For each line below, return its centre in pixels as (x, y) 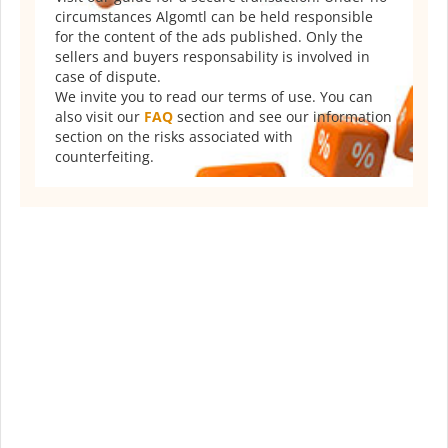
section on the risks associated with (174, 137)
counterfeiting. (104, 157)
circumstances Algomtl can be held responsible (214, 17)
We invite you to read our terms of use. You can (214, 97)
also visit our (99, 117)
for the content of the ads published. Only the (209, 37)
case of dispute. (108, 77)
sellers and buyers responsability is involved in (212, 57)
